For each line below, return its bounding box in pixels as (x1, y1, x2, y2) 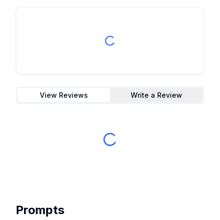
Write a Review (131, 90, 182, 99)
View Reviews (39, 90, 88, 99)
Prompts (16, 202, 64, 217)
